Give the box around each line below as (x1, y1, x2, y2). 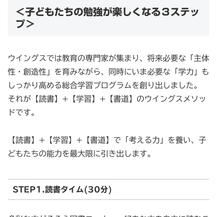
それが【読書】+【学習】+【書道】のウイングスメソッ (8, 95, 206, 103)
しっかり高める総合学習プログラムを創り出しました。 (8, 81, 201, 90)
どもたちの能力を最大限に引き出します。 (8, 149, 155, 157)
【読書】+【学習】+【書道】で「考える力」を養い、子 (8, 136, 206, 144)
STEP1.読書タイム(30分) (12, 185, 112, 193)
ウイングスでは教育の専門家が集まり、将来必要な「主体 (8, 54, 209, 62)
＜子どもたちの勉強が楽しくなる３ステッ (15, 6, 200, 16)
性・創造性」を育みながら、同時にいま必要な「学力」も (8, 68, 209, 76)
